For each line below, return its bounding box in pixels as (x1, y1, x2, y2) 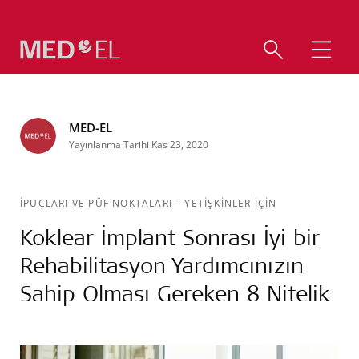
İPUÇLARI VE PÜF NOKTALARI (20, 196, 176, 209)
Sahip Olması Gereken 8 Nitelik (20, 279, 330, 307)
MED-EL (69, 119, 112, 135)
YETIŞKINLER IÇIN (184, 196, 277, 209)
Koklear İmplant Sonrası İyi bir (20, 223, 320, 251)
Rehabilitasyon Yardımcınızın (20, 251, 304, 279)
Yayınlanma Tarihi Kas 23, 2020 (69, 138, 208, 151)
